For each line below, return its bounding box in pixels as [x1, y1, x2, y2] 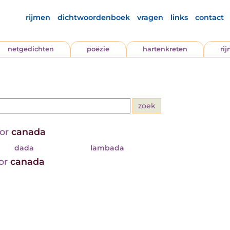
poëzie [87, 45, 110, 53]
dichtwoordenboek [57, 13, 130, 22]
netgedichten [8, 45, 54, 53]
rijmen [25, 13, 50, 22]
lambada [90, 143, 125, 152]
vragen [137, 13, 163, 22]
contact [195, 13, 224, 22]
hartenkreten [142, 45, 187, 53]
